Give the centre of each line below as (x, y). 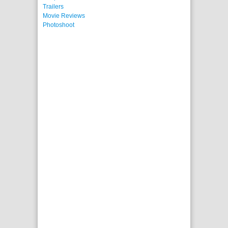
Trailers (53, 7)
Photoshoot (59, 25)
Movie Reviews (64, 16)
